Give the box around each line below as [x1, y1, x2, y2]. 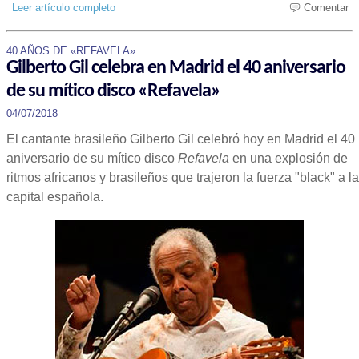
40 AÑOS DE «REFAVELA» [6, 45, 135, 57]
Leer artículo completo [12, 2, 115, 14]
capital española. [6, 190, 103, 204]
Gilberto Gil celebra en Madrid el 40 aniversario [6, 58, 345, 78]
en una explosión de [229, 151, 348, 165]
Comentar [294, 2, 349, 14]
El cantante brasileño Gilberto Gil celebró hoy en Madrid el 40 [6, 132, 355, 146]
